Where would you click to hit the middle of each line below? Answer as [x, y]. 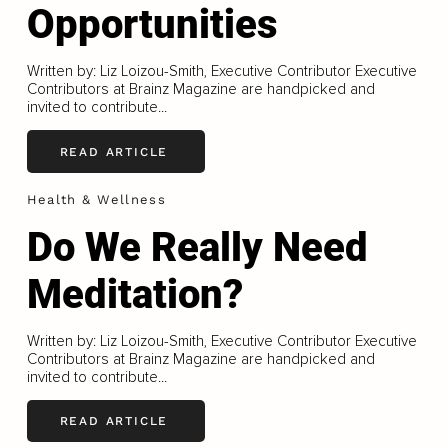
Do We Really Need [197, 247]
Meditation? [134, 294]
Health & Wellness [96, 200]
